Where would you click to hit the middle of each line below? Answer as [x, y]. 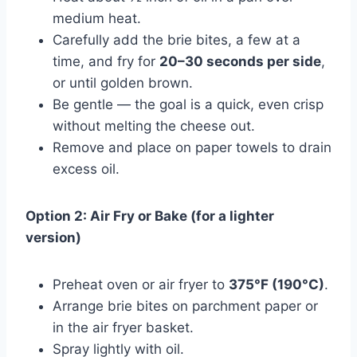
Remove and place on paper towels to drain [192, 147]
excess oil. [86, 169]
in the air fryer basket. [123, 327]
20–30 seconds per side [240, 61]
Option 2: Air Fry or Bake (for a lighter [150, 216]
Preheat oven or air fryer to [141, 284]
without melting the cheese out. [154, 126]
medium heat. [97, 18]
